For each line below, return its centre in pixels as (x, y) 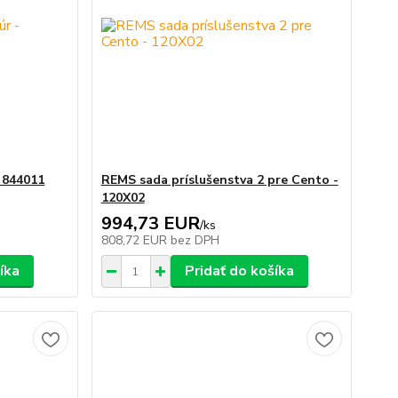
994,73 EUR (150, 223)
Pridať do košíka (239, 271)
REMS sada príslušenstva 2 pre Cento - (219, 180)
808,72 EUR (135, 240)
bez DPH (195, 240)
